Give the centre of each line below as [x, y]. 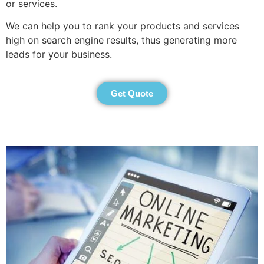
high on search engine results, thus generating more [121, 40]
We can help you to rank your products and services [123, 26]
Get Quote [132, 93]
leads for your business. [62, 55]
